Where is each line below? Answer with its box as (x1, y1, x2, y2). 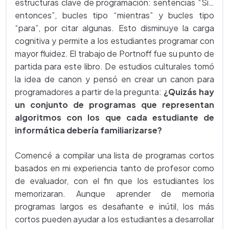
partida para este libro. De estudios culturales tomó (15, 61, 214, 72)
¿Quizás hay (164, 86, 215, 98)
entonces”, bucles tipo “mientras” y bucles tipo (15, 10, 214, 21)
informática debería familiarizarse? (15, 125, 162, 136)
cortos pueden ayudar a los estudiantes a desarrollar (15, 214, 214, 225)
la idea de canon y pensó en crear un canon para (15, 74, 214, 85)
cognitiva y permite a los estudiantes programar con (15, 35, 214, 47)
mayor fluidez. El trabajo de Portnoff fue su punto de (15, 48, 214, 59)
